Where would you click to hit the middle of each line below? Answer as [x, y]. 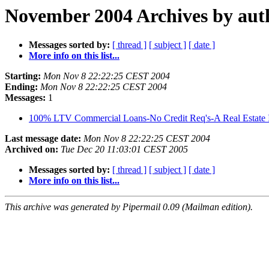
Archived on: [32, 150]
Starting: [23, 76]
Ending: [21, 87]
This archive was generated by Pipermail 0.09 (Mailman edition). [129, 207]
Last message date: [43, 139]
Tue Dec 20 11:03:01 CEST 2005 [124, 150]
